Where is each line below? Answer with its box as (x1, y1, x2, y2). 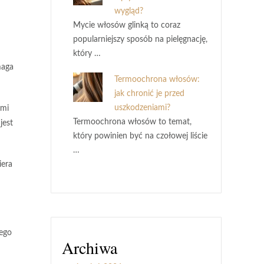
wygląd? (114, 7, 143, 15)
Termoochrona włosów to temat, (73, 118, 192, 126)
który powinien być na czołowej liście (73, 132, 207, 140)
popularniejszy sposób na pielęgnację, (73, 35, 207, 44)
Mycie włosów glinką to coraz (73, 21, 180, 29)
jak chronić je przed (114, 90, 184, 98)
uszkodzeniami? (114, 104, 170, 112)
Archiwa (62, 236, 117, 259)
